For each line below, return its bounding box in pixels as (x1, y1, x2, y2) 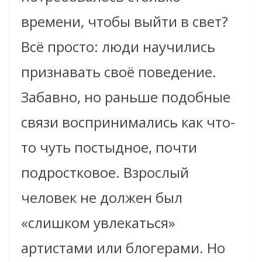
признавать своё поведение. (21, 61, 216, 81)
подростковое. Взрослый (21, 162, 189, 182)
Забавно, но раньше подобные (21, 87, 230, 106)
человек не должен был (21, 187, 182, 207)
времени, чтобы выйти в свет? (21, 11, 228, 31)
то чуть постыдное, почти (21, 137, 197, 157)
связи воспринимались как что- (21, 112, 235, 132)
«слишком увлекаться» (21, 212, 175, 232)
